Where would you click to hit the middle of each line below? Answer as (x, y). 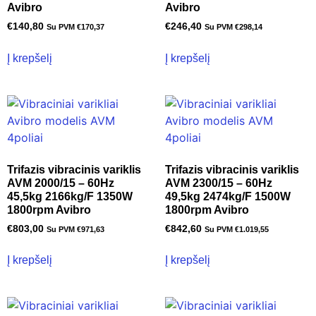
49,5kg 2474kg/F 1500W (228, 196)
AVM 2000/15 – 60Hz (61, 183)
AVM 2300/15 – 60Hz (219, 183)
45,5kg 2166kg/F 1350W (70, 196)
